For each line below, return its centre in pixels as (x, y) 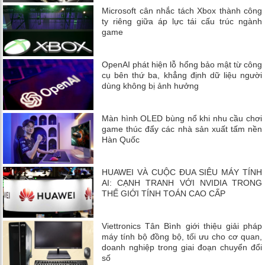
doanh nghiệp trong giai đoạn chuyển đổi (182, 248)
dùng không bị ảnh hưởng (151, 86)
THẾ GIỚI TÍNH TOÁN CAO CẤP (164, 194)
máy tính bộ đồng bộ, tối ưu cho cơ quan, (182, 237)
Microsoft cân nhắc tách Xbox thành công (182, 11)
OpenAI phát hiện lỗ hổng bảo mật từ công (182, 65)
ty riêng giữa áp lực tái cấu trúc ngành (182, 22)
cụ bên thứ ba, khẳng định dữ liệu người (182, 75)
